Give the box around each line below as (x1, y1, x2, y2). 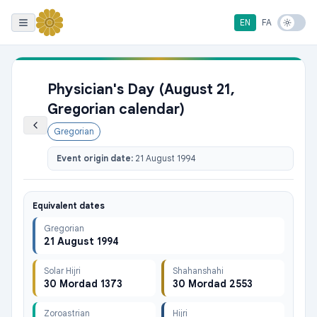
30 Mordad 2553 (173, 277, 253, 290)
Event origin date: (57, 153, 135, 163)
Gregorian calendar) (47, 100, 185, 118)
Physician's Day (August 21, (47, 81, 235, 98)
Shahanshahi (173, 265, 224, 276)
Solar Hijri (44, 265, 81, 276)
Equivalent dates (33, 200, 105, 211)
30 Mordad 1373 (44, 277, 122, 290)
